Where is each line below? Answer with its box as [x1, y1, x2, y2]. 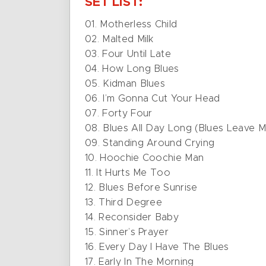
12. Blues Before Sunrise [85, 183, 198, 192]
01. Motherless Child [85, 20, 178, 29]
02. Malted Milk [85, 34, 154, 44]
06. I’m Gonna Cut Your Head [85, 94, 220, 103]
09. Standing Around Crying [85, 138, 215, 148]
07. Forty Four [85, 109, 153, 118]
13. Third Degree [85, 198, 163, 207]
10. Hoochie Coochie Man [85, 153, 204, 163]
